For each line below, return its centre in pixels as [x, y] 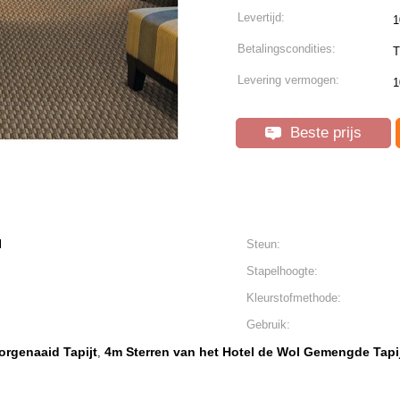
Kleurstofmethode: [294, 298]
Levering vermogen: [288, 80]
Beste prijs [324, 133]
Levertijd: [261, 17]
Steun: [263, 244]
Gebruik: [268, 325]
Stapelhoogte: [282, 271]
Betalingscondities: [287, 49]
